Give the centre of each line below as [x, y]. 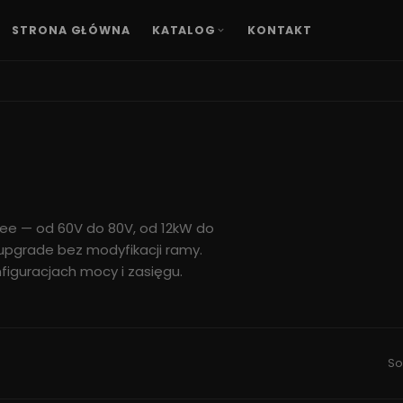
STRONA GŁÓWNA [71, 30]
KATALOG [184, 30]
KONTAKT [280, 30]
